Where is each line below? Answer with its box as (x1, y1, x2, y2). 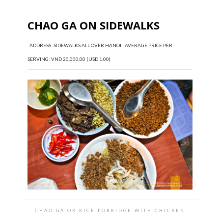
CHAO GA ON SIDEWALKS (27, 18, 160, 33)
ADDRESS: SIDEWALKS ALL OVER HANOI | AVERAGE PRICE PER (27, 42, 172, 49)
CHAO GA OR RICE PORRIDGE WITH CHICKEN (35, 208, 185, 214)
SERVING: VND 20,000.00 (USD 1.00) (27, 56, 110, 62)
